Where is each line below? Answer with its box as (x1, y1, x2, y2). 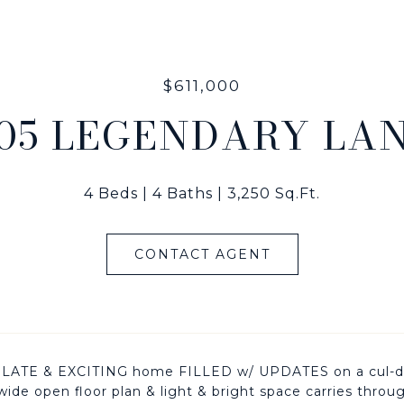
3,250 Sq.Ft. (227, 185, 320, 202)
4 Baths (152, 185, 213, 202)
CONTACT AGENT (133, 246, 271, 262)
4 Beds (84, 185, 138, 202)
